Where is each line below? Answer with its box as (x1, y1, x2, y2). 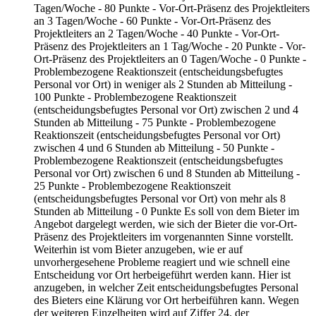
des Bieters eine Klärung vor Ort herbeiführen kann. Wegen (34, 294, 299, 307)
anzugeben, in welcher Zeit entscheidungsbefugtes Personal (34, 281, 298, 294)
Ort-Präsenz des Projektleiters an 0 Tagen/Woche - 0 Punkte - (34, 53, 306, 66)
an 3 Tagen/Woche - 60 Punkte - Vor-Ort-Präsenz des (34, 15, 271, 28)
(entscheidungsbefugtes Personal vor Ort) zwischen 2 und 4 (34, 104, 298, 116)
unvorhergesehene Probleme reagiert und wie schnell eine (34, 256, 290, 269)
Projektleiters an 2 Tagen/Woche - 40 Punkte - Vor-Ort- (34, 28, 279, 40)
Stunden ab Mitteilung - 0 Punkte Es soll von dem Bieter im (34, 205, 299, 218)
